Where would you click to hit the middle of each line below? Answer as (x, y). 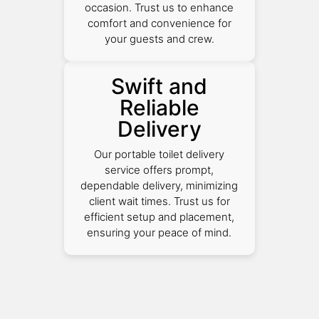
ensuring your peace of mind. (159, 232)
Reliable (159, 107)
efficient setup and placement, (159, 216)
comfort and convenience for (159, 23)
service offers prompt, (159, 169)
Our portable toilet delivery (159, 154)
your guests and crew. (159, 38)
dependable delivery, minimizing (159, 185)
